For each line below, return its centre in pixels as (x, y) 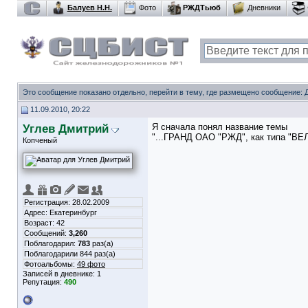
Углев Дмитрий (66, 129)
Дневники (264, 7)
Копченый (40, 140)
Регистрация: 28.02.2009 (67, 202)
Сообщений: (46, 233)
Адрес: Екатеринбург (60, 212)
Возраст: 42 (44, 223)
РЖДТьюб (201, 7)
